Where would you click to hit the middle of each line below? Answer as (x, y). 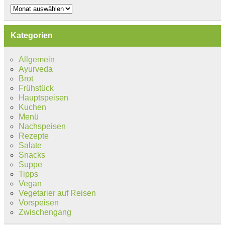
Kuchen (32, 107)
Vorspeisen (38, 202)
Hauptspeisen (43, 97)
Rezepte (33, 136)
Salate (30, 145)
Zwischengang (45, 212)
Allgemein (36, 59)
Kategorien (31, 36)
